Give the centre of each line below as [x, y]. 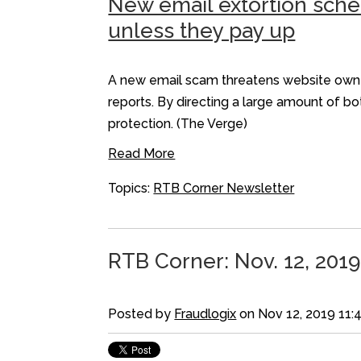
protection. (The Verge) [178, 123]
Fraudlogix [205, 313]
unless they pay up [202, 31]
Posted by [141, 313]
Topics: [131, 188]
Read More [142, 153]
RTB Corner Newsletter [224, 188]
